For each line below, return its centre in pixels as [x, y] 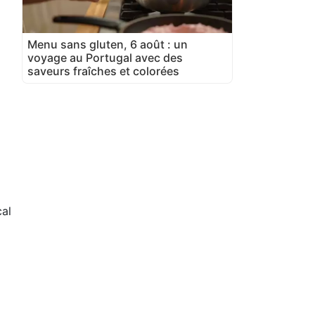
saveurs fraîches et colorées [103, 71]
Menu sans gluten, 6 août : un [108, 44]
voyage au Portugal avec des [105, 57]
